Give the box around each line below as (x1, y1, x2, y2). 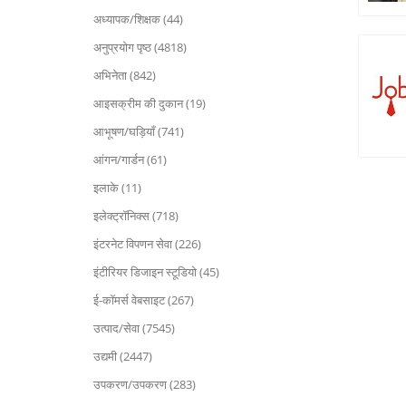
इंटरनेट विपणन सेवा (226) (93, 236, 201, 252)
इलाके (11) (93, 179, 141, 196)
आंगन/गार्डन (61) (93, 151, 167, 168)
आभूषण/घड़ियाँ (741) (93, 123, 184, 140)
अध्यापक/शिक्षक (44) (93, 11, 183, 27)
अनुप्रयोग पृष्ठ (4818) (93, 39, 187, 55)
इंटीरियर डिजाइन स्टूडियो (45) (93, 264, 219, 280)
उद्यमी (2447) (93, 348, 152, 364)
